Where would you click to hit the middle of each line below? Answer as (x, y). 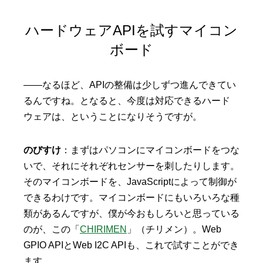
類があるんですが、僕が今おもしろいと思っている (131, 214)
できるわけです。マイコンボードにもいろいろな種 (131, 198)
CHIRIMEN (103, 230)
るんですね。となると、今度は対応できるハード (127, 101)
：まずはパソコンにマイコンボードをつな (150, 150)
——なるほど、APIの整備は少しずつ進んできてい (130, 85)
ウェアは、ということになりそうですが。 (113, 117)
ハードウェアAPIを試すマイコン (131, 31)
